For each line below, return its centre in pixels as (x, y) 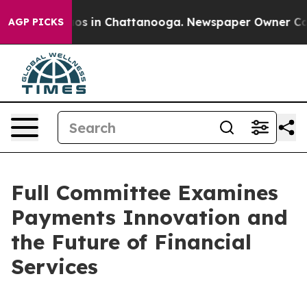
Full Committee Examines (145, 193)
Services (54, 267)
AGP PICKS (36, 22)
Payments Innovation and (149, 217)
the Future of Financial (131, 242)
